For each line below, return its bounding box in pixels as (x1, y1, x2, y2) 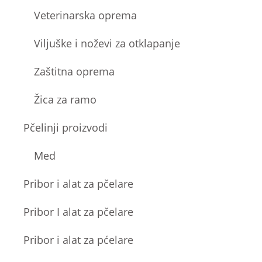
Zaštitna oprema (34, 64, 115, 78)
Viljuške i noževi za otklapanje (34, 36, 181, 50)
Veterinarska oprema (34, 8, 137, 22)
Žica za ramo (34, 92, 97, 106)
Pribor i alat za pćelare (23, 232, 134, 247)
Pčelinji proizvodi (23, 120, 108, 135)
